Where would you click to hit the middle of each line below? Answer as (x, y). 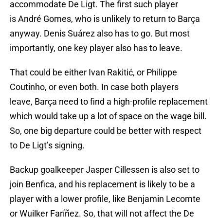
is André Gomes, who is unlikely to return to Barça (105, 19)
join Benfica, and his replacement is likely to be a (102, 184)
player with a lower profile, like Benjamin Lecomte (105, 199)
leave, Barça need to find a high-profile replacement (109, 102)
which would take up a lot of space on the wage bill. (108, 116)
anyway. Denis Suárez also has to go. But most (100, 34)
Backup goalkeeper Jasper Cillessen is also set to (105, 170)
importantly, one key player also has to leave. (96, 48)
